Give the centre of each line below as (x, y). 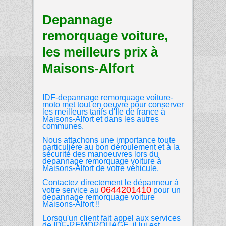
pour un (166, 190)
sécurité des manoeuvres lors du (100, 154)
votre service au (72, 190)
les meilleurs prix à (100, 52)
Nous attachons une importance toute (109, 140)
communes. (63, 126)
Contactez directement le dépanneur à (110, 182)
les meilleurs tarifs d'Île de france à (104, 111)
